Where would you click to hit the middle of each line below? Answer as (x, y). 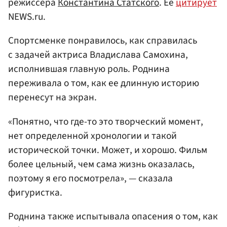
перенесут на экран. (52, 98)
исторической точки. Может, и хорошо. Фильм (108, 150)
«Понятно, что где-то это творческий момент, (106, 121)
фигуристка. (35, 192)
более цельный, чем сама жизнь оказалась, (101, 164)
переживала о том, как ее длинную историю (104, 83)
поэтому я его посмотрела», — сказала (90, 178)
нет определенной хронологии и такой (92, 136)
